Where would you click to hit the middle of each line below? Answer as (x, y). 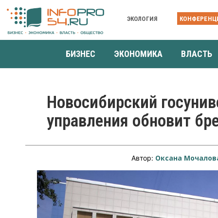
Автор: (144, 158)
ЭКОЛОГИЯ (142, 18)
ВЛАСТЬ (197, 54)
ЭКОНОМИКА (138, 54)
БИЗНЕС (81, 54)
